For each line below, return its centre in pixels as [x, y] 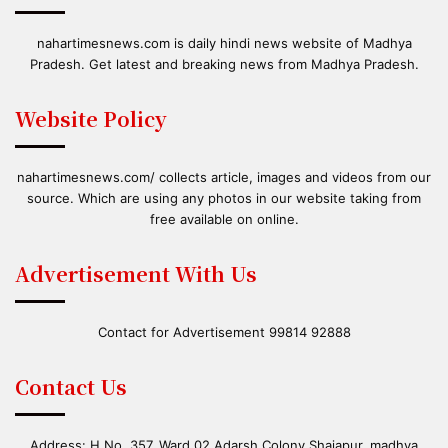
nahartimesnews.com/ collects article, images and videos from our [224, 177]
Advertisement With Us [136, 274]
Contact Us [71, 387]
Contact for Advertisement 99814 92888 [224, 332]
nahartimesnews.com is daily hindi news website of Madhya [224, 43]
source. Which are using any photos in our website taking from [224, 198]
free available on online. [224, 219]
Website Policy [91, 119]
